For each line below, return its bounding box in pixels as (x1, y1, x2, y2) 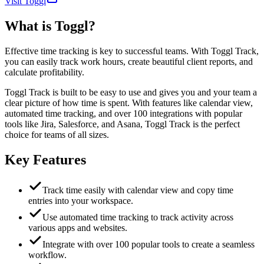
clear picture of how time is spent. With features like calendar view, (5, 97, 253, 108)
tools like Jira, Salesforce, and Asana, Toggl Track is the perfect (5, 118, 240, 129)
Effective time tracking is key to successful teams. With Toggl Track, (5, 45, 259, 56)
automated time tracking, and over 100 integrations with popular (5, 108, 242, 118)
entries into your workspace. (28, 196, 133, 206)
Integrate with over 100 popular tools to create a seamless (42, 239, 255, 250)
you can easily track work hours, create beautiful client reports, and (5, 56, 253, 67)
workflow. (28, 250, 67, 260)
